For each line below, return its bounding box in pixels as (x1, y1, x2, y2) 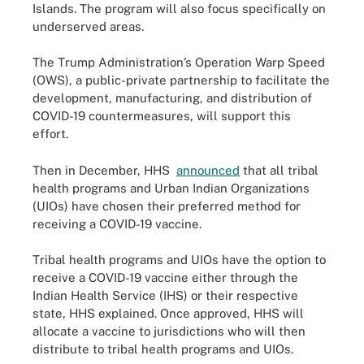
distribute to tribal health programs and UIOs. (32, 342, 293, 356)
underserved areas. (32, 19, 147, 33)
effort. (32, 127, 71, 141)
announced (176, 162, 240, 177)
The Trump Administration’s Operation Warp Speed (32, 55, 325, 69)
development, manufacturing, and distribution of (32, 91, 312, 105)
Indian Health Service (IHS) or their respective (32, 288, 298, 302)
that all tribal (240, 162, 318, 177)
